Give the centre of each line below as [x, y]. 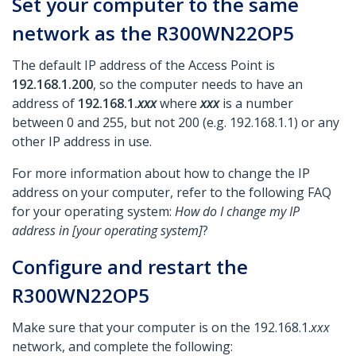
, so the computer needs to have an [198, 85]
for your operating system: [93, 212]
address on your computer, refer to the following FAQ [172, 193]
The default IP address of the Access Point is [143, 66]
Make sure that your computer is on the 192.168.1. [161, 328]
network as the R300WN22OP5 [153, 33]
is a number [256, 104]
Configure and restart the [130, 267]
